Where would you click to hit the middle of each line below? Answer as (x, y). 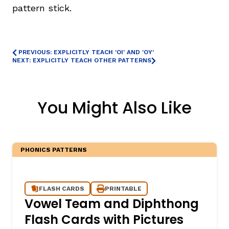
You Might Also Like (114, 107)
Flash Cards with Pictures (104, 219)
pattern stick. (42, 8)
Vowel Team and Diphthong (112, 203)
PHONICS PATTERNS (54, 150)
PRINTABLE (123, 188)
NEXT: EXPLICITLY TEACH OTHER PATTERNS (82, 60)
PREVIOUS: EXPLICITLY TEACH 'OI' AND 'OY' (86, 52)
